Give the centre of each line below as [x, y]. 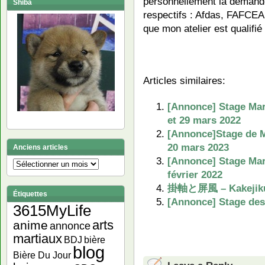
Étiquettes [30, 194]
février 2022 [195, 174]
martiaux [38, 239]
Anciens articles [41, 147]
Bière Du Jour [42, 255]
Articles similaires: [184, 80]
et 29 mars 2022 [204, 120]
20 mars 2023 [198, 147]
